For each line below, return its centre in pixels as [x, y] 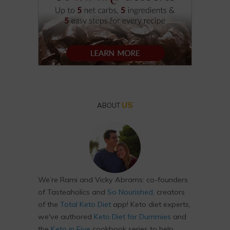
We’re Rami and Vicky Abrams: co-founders [113, 180]
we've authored [66, 217]
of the [49, 204]
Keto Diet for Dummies [132, 217]
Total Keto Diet [85, 204]
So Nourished [130, 192]
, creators [169, 192]
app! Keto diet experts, [151, 204]
